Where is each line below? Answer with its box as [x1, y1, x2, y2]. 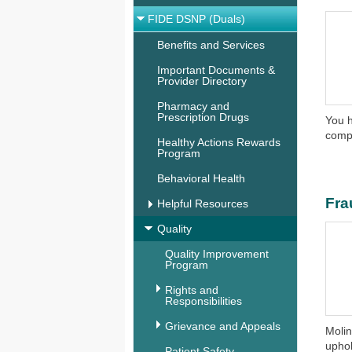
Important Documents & [157, 64, 275, 76]
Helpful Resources [157, 197, 248, 210]
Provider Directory [157, 75, 247, 87]
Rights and [165, 284, 218, 296]
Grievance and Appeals [165, 320, 280, 332]
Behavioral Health [157, 172, 245, 185]
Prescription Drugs [157, 111, 249, 123]
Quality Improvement [165, 247, 269, 260]
